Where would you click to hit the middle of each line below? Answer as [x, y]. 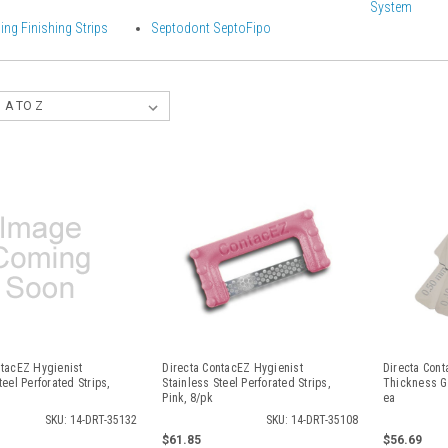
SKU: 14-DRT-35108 [311, 420]
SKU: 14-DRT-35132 [91, 420]
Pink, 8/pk [187, 398]
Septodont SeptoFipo [210, 28]
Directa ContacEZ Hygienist [232, 368]
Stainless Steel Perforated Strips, [246, 383]
